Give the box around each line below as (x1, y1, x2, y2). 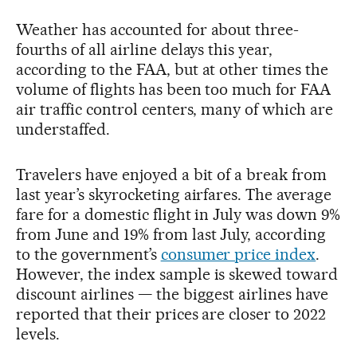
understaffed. (16, 120, 110, 139)
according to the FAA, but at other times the (16, 60, 329, 80)
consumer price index (160, 245, 316, 265)
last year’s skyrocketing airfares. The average (16, 185, 332, 205)
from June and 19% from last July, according (16, 225, 327, 245)
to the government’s (16, 245, 161, 265)
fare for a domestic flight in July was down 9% (16, 205, 341, 225)
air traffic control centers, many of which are (16, 100, 334, 120)
